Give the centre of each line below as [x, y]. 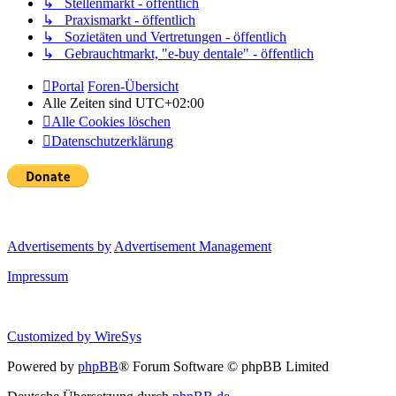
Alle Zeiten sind [89, 103]
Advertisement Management [193, 246]
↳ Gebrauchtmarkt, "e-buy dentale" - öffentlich [178, 53]
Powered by [42, 366]
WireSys [118, 336]
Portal [68, 86]
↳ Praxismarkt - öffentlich [119, 19]
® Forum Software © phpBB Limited [224, 366]
